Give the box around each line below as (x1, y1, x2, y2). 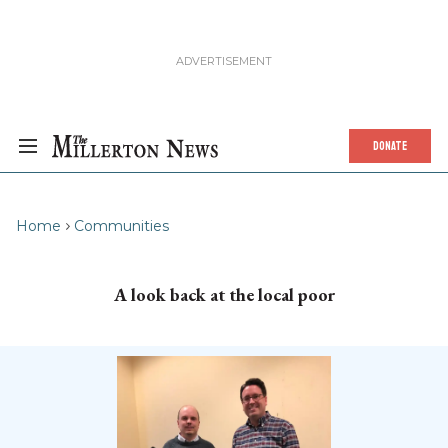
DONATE (373, 135, 407, 157)
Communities (74, 217, 169, 235)
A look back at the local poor (113, 283, 335, 306)
